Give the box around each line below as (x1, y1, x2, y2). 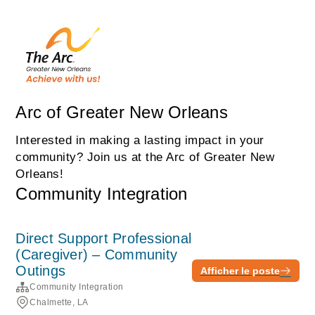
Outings (15, 263, 66, 278)
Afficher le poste (200, 264, 280, 276)
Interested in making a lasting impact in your (15, 134, 264, 147)
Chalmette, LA (30, 297, 89, 307)
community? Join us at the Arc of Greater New (15, 150, 275, 164)
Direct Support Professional (15, 231, 192, 246)
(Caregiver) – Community (15, 247, 178, 262)
